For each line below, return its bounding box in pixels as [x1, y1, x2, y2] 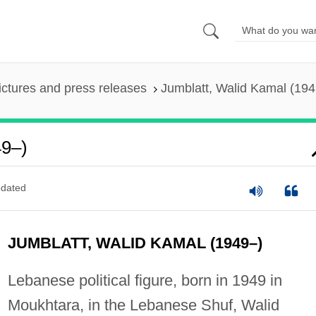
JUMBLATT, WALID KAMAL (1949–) [7, 233, 262, 252]
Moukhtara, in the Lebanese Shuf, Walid [7, 296, 279, 314]
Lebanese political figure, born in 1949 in [7, 271, 282, 289]
